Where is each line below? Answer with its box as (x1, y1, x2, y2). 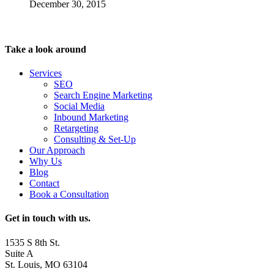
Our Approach (29, 145, 85, 155)
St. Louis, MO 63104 (5, 259, 87, 270)
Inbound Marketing (54, 112, 128, 122)
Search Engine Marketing (54, 90, 152, 100)
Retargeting (54, 123, 98, 133)
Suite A (5, 248, 34, 259)
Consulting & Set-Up (54, 134, 136, 144)
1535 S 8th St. (5, 237, 60, 248)
